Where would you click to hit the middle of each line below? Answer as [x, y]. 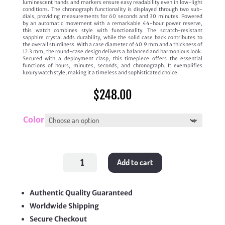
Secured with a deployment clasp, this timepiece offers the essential [113, 58]
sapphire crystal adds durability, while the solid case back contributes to [113, 37]
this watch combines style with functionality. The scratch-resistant [113, 30]
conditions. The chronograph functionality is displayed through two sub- [113, 9]
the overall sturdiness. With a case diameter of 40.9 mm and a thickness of [113, 44]
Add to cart [135, 162]
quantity [72, 170]
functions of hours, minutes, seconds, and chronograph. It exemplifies [113, 65]
